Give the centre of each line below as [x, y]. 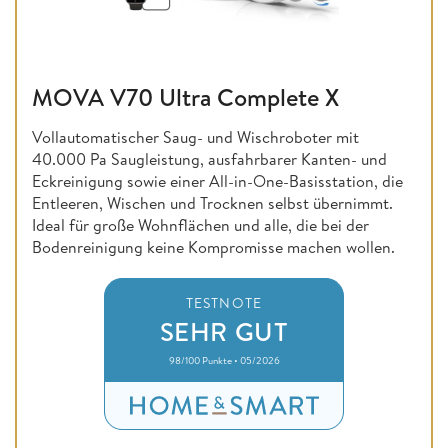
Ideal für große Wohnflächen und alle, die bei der [200, 225]
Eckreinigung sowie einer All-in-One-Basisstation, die [217, 181]
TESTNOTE [224, 303]
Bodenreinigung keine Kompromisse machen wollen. [213, 247]
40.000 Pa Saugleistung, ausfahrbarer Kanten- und [209, 159]
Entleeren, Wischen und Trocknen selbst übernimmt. [212, 203]
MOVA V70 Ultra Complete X [185, 97]
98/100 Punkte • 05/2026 [224, 360]
